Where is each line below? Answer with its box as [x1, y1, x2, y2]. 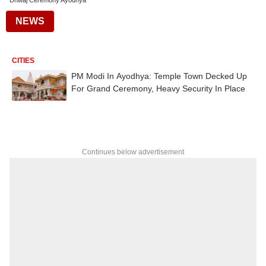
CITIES [12, 56, 34, 65]
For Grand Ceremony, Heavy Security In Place [71, 84, 245, 93]
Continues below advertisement [82, 147, 184, 156]
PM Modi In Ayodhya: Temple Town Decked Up [71, 71, 247, 81]
